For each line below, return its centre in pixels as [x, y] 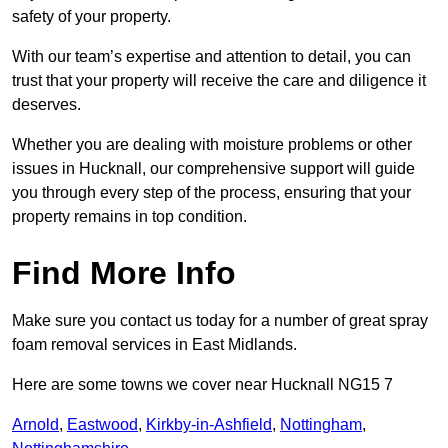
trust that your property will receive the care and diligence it [219, 81]
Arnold [35, 425]
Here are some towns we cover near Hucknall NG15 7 [202, 385]
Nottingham [321, 425]
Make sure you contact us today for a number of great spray [220, 321]
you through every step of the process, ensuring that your [211, 193]
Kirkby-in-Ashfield [209, 425]
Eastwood [102, 425]
